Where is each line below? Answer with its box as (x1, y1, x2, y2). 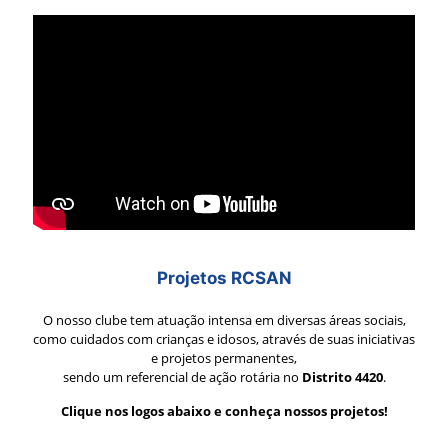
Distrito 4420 (301, 367, 383, 386)
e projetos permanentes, (151, 348, 297, 367)
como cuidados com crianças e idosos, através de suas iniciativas (33, 329, 415, 348)
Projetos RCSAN (156, 267, 292, 288)
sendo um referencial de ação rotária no (62, 367, 302, 386)
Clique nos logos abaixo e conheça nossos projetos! (60, 401, 388, 420)
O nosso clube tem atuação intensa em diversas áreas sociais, (42, 310, 406, 329)
